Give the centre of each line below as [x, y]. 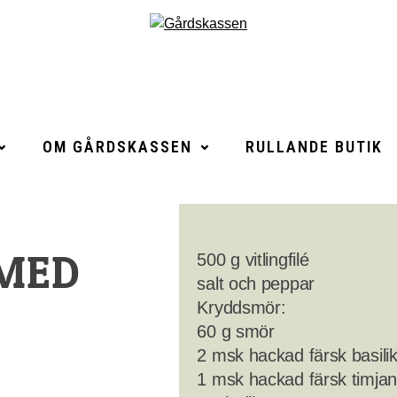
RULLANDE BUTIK [314, 147]
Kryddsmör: [241, 307]
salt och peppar [256, 284]
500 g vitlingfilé [253, 260]
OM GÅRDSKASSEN [117, 147]
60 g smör [236, 331]
